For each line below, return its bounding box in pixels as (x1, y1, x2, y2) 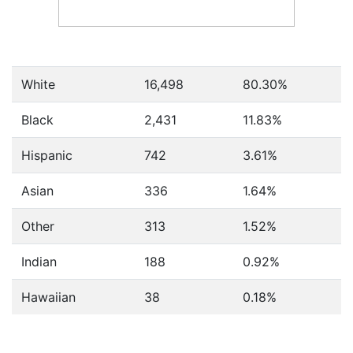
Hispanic (21, 147, 72, 163)
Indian (21, 254, 57, 269)
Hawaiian (21, 289, 76, 305)
